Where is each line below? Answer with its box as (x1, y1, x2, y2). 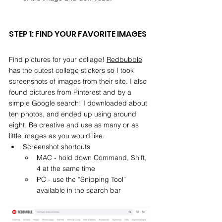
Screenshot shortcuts (23, 142, 90, 151)
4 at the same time (37, 164, 95, 173)
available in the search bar (37, 186, 121, 195)
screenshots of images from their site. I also (9, 77, 149, 86)
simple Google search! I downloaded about (9, 99, 149, 108)
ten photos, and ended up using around (9, 110, 138, 118)
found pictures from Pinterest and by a (9, 88, 133, 97)
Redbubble (107, 55, 142, 64)
